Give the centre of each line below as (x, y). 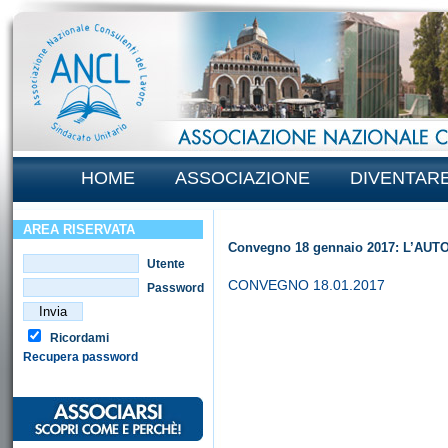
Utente (164, 264)
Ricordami (78, 338)
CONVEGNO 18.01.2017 (306, 285)
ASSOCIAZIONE (242, 178)
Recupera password (80, 357)
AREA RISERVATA (79, 229)
